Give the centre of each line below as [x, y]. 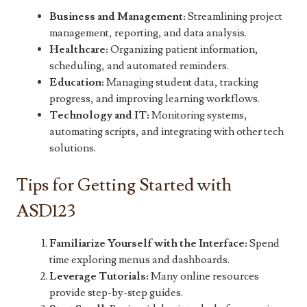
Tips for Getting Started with [124, 186]
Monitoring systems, [198, 115]
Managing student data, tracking [181, 83]
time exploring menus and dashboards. [139, 260]
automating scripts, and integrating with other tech [167, 132]
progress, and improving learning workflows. [155, 99]
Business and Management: [118, 17]
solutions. [73, 148]
